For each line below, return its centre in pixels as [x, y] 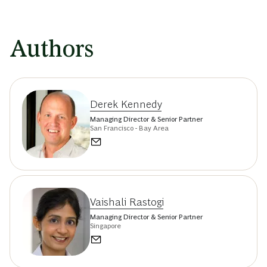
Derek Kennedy [126, 104]
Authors [52, 49]
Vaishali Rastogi [127, 202]
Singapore [105, 226]
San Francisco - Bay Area [129, 128]
